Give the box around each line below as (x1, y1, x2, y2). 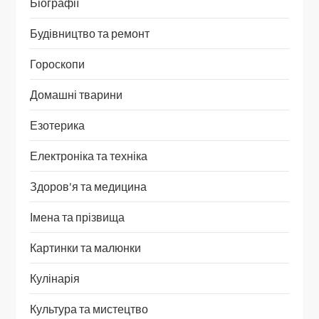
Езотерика (30, 118, 85, 132)
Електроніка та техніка (30, 149, 148, 163)
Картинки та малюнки (30, 241, 142, 255)
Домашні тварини (30, 88, 123, 102)
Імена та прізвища (30, 210, 125, 224)
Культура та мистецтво (30, 302, 149, 316)
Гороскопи (30, 57, 85, 71)
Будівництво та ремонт (30, 26, 150, 41)
